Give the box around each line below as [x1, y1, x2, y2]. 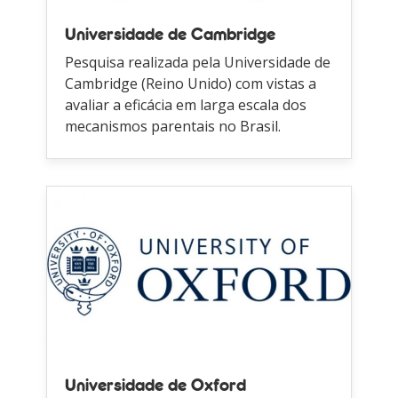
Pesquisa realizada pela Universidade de [65, 52, 331, 72]
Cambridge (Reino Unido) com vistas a [65, 73, 317, 93]
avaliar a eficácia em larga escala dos [65, 94, 307, 115]
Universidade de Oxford [65, 378, 247, 394]
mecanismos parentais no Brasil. [65, 115, 282, 136]
